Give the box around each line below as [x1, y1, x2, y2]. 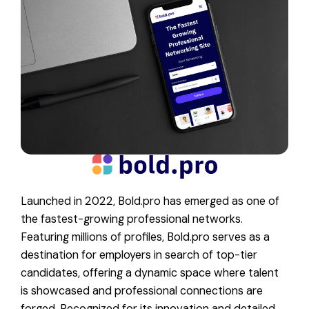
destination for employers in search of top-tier [21, 248, 257, 263]
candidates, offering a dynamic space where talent [21, 266, 279, 281]
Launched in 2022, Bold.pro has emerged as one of [21, 194, 279, 209]
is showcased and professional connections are [21, 283, 263, 299]
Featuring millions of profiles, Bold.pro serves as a [21, 230, 270, 245]
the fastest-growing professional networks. [21, 212, 243, 227]
